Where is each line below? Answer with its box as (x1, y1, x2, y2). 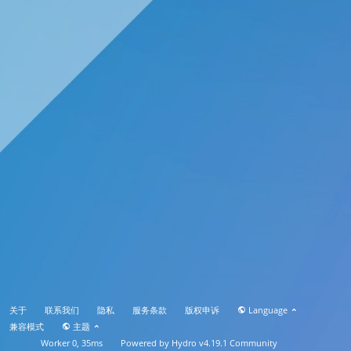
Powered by (121, 337, 172, 349)
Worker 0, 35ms (41, 337, 103, 349)
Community (227, 337, 278, 349)
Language (246, 304, 291, 316)
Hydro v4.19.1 (172, 337, 228, 349)
